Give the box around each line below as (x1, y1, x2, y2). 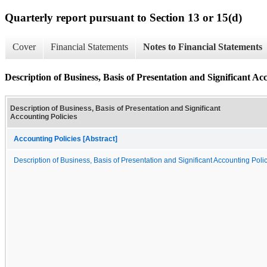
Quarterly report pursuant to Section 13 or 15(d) (5, 11, 242, 24)
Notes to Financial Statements (143, 42, 262, 52)
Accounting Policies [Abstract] (14, 135, 117, 142)
